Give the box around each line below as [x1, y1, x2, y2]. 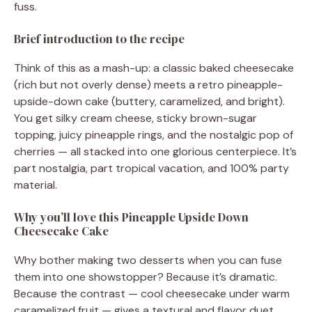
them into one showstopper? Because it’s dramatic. [14, 270, 277, 284]
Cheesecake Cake [14, 223, 109, 240]
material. [14, 178, 57, 192]
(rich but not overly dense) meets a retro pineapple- [14, 77, 283, 92]
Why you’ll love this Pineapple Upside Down [14, 209, 249, 226]
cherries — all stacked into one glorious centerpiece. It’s [14, 144, 297, 159]
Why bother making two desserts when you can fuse [14, 253, 282, 267]
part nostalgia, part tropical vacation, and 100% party [14, 161, 289, 175]
